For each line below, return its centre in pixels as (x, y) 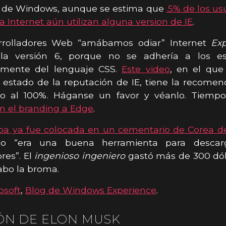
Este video (146, 69)
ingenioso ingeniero (80, 155)
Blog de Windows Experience (91, 190)
